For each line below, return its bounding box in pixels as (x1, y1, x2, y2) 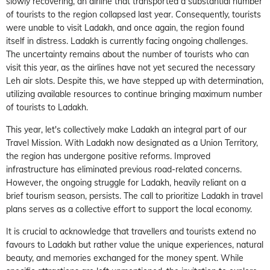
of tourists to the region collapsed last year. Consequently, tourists (6, 8, 261, 20)
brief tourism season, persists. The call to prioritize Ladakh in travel (6, 190, 263, 201)
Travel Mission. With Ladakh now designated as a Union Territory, (6, 137, 258, 148)
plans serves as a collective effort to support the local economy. (6, 203, 252, 215)
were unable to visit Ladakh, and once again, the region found (6, 22, 244, 33)
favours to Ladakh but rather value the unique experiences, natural (6, 239, 263, 250)
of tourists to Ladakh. (6, 101, 88, 113)
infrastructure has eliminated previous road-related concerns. (6, 163, 242, 175)
